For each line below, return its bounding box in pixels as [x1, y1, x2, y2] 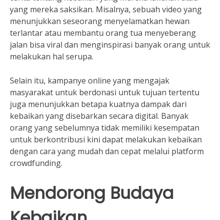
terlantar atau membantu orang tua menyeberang [10, 27, 196, 38]
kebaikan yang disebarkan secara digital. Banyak [10, 110, 189, 121]
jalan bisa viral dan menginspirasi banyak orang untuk [10, 39, 210, 50]
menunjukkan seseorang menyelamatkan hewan [10, 15, 190, 27]
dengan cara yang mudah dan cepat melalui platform [10, 145, 204, 157]
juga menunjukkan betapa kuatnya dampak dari [10, 98, 187, 110]
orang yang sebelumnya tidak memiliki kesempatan [10, 122, 199, 133]
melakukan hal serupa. [10, 51, 93, 62]
